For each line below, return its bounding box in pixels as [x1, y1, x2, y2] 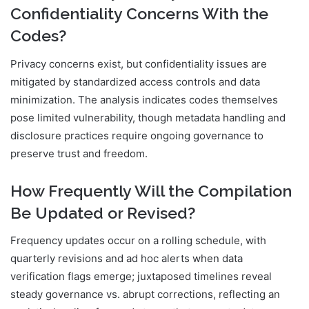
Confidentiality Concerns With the [10, 4, 268, 23]
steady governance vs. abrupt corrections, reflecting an [10, 288, 280, 301]
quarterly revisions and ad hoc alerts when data [10, 252, 243, 266]
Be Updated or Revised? [10, 203, 195, 222]
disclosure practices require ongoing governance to [10, 128, 263, 142]
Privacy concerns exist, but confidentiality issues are [10, 57, 267, 70]
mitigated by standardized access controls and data [10, 74, 260, 88]
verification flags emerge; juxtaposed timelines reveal [10, 270, 272, 283]
